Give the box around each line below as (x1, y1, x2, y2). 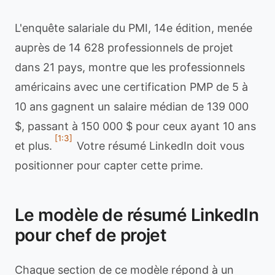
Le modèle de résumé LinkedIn (15, 204, 259, 225)
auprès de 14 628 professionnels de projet (15, 41, 233, 54)
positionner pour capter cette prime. (15, 159, 203, 172)
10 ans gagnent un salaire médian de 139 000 (15, 100, 249, 113)
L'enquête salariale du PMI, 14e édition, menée (15, 21, 252, 34)
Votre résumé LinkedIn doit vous (74, 139, 244, 152)
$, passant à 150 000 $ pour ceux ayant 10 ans (15, 120, 256, 133)
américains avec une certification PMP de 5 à (15, 80, 248, 93)
